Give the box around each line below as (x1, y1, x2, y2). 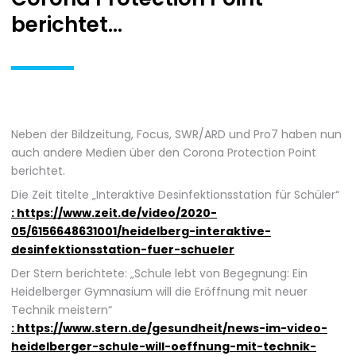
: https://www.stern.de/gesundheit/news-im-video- (11, 320, 327, 337)
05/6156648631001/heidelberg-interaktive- (11, 223, 271, 240)
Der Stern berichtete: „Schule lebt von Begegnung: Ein (11, 265, 308, 282)
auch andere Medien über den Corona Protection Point (11, 145, 316, 161)
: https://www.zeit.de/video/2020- (11, 205, 217, 222)
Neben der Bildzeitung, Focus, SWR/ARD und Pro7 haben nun (11, 126, 342, 143)
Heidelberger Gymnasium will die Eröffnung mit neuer (11, 284, 308, 300)
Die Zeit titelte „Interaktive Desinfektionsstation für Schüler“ (11, 187, 339, 203)
